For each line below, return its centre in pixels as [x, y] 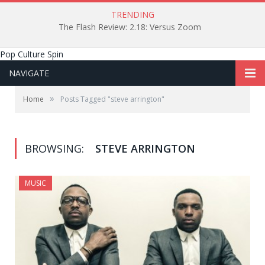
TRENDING [132, 14]
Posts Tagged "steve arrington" [112, 99]
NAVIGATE [29, 73]
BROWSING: [56, 148]
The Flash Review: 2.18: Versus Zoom [130, 27]
